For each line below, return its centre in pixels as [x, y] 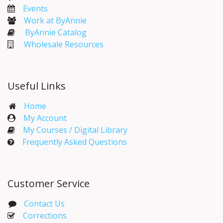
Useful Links [37, 86]
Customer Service [49, 184]
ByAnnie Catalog [56, 33]
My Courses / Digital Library [71, 130]
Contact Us [43, 204]
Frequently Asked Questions [75, 142]
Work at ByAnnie [55, 21]
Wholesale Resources [64, 45]
